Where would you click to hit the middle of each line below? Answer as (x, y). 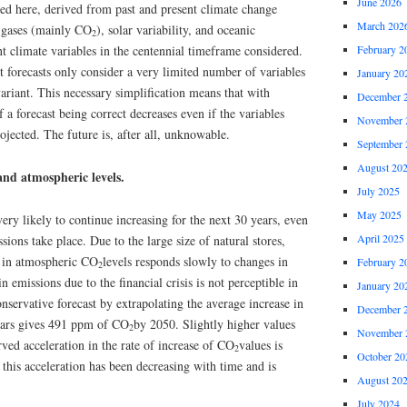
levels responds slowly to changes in (195, 261)
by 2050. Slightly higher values (214, 323)
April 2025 (380, 238)
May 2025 (379, 215)
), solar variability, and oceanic (176, 30)
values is (261, 344)
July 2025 (378, 191)
